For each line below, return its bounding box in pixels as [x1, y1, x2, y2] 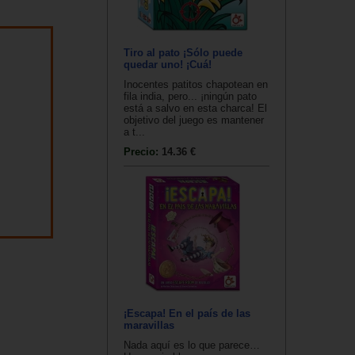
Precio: [124, 146, 162, 158]
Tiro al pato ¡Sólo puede [124, 47, 242, 59]
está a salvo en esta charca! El [124, 102, 267, 115]
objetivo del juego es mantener [124, 114, 264, 127]
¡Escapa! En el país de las [124, 307, 250, 320]
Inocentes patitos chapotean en [124, 78, 268, 91]
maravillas [124, 319, 174, 332]
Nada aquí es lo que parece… [124, 339, 260, 352]
